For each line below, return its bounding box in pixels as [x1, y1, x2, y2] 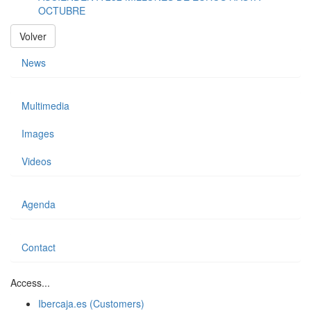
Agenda [22, 197, 56, 212]
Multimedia [22, 99, 69, 113]
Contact [22, 240, 56, 255]
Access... [10, 276, 50, 290]
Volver [19, 29, 47, 44]
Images [22, 126, 54, 141]
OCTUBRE [38, 3, 85, 18]
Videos [22, 154, 51, 169]
